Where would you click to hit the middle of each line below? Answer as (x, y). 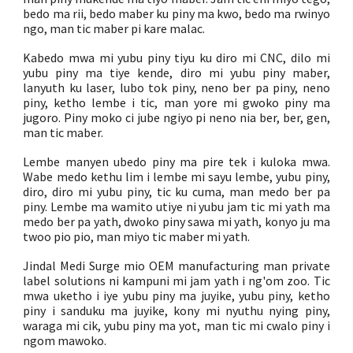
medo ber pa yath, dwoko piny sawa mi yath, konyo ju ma (176, 221)
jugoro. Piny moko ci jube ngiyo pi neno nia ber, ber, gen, (176, 117)
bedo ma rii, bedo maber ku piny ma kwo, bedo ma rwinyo (176, 13)
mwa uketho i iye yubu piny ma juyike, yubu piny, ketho (176, 295)
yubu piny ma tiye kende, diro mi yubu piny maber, (176, 72)
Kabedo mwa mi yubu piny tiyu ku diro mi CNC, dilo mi (176, 58)
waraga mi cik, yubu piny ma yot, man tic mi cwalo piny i (176, 325)
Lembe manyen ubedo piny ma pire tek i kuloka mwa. (176, 162)
